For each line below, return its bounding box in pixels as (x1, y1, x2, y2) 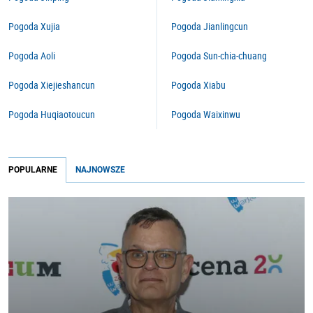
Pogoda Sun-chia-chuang (171, 49, 267, 62)
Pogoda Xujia (8, 20, 60, 33)
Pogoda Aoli (8, 49, 55, 62)
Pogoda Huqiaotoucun (8, 108, 95, 121)
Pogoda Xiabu (171, 78, 226, 92)
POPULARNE (8, 165, 57, 175)
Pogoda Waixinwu (171, 108, 240, 121)
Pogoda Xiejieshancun (8, 78, 95, 92)
